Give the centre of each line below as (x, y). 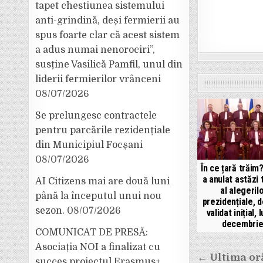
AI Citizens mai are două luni (103, 181)
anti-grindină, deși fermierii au (108, 21)
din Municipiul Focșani (89, 145)
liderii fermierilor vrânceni (98, 79)
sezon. (50, 211)
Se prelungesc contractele (96, 116)
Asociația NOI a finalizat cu (98, 247)
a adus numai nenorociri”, (95, 50)
